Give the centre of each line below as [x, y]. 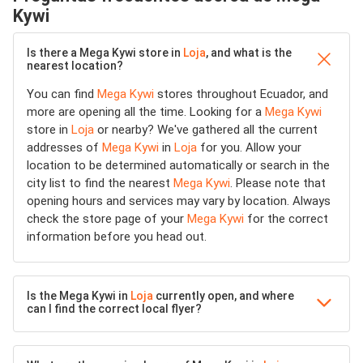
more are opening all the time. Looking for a [146, 112]
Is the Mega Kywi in [79, 296]
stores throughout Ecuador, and [241, 94]
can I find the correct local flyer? [114, 309]
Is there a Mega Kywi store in [105, 53]
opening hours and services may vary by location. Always [179, 201]
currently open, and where [224, 296]
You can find [62, 94]
